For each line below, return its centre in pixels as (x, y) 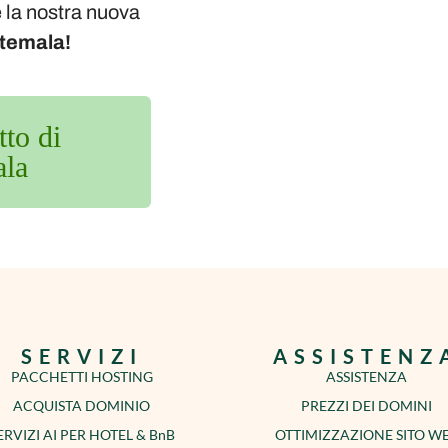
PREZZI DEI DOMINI (366, 405)
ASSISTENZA (366, 376)
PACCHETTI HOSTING (81, 376)
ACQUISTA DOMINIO (81, 405)
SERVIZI (81, 355)
